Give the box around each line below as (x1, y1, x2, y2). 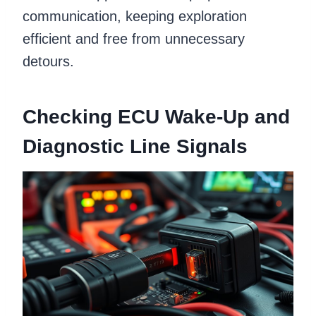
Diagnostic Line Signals (23, 135, 248, 157)
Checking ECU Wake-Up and (23, 105, 290, 128)
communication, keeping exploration (23, 8, 247, 24)
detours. (23, 53, 74, 69)
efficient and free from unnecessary (23, 30, 245, 47)
